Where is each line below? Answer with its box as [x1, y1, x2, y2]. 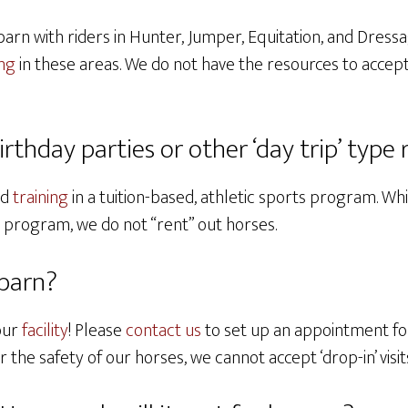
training [13, 182, 72, 213]
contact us [126, 315, 201, 346]
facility [22, 315, 68, 346]
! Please [68, 315, 126, 346]
